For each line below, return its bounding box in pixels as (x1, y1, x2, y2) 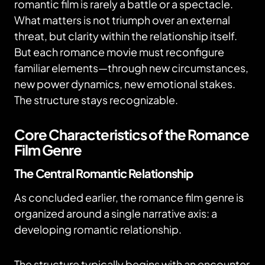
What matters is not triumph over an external (14, 13, 230, 27)
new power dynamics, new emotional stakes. (14, 77, 235, 91)
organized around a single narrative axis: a (14, 206, 217, 220)
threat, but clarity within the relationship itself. (14, 29, 239, 43)
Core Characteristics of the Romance (14, 125, 250, 143)
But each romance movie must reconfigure (14, 45, 224, 59)
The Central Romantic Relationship (14, 166, 193, 180)
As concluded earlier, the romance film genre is (14, 190, 244, 204)
